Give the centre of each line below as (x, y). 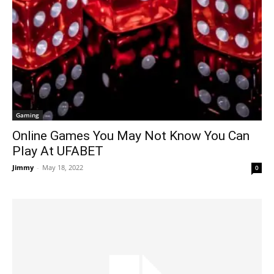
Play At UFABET (58, 151)
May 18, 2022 (63, 167)
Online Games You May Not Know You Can (131, 135)
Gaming (28, 115)
